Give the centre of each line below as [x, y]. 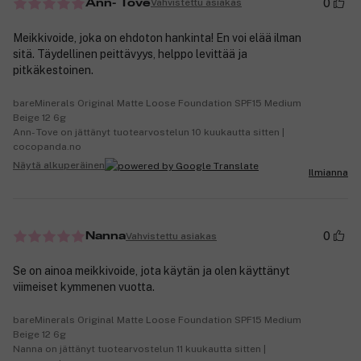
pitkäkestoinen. [53, 70]
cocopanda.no [47, 146]
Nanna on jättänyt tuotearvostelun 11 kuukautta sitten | [139, 349]
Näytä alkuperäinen [59, 166]
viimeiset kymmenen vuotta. [84, 287]
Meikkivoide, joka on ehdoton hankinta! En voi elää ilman [157, 37]
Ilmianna [328, 172]
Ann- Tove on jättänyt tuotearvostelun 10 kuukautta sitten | [149, 132]
